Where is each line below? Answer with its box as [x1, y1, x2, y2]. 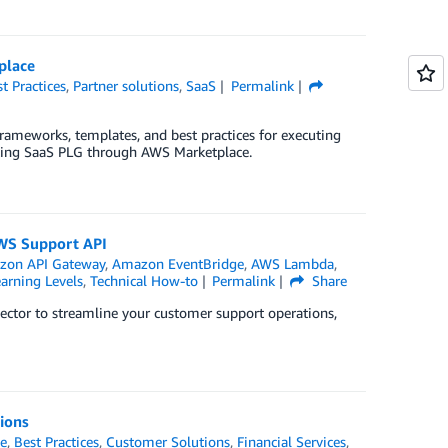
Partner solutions [73, 77, 180, 94]
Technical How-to [89, 272, 198, 289]
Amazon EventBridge [112, 255, 245, 272]
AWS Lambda [251, 255, 335, 272]
